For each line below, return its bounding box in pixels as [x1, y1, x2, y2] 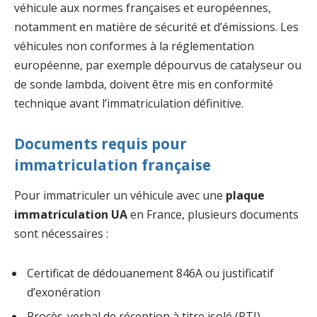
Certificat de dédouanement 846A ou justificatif [27, 265, 274, 281]
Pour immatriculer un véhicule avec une [14, 188, 226, 204]
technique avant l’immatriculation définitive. [14, 96, 243, 112]
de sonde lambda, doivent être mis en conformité [14, 76, 273, 93]
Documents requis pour [14, 133, 187, 154]
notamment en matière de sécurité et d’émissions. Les [14, 19, 299, 35]
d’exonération [27, 284, 100, 300]
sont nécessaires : [14, 226, 108, 242]
